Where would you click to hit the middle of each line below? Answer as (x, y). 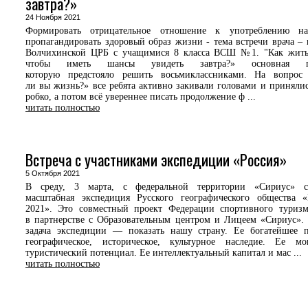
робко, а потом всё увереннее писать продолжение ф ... (141, 97)
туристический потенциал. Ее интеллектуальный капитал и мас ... (164, 253)
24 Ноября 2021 (57, 17)
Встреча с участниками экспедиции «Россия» (156, 159)
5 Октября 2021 (57, 173)
